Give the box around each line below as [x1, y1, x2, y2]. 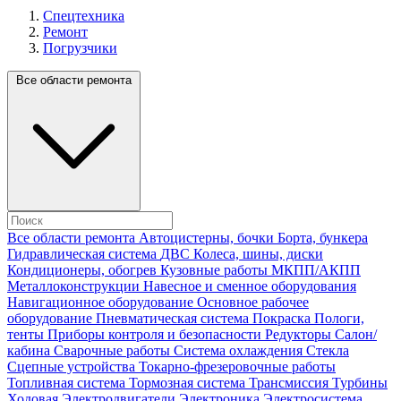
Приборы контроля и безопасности [47, 326, 265, 342]
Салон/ [335, 326, 377, 342]
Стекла [306, 342, 349, 358]
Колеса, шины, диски [193, 245, 323, 261]
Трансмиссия [249, 374, 332, 390]
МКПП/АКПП [271, 261, 361, 277]
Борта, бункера [277, 229, 368, 245]
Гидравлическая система [7, 245, 160, 261]
